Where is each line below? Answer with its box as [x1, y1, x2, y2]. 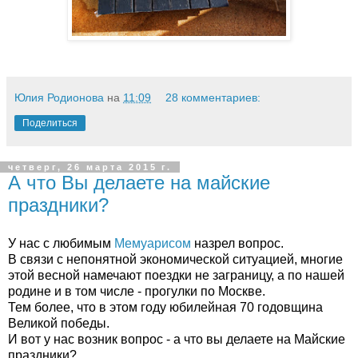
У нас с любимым [8, 237, 114, 250]
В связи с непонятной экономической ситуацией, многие [8, 253, 343, 266]
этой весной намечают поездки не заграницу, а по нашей [8, 268, 344, 282]
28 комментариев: [165, 91, 261, 105]
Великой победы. [8, 316, 109, 330]
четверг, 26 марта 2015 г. [8, 162, 172, 173]
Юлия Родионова [14, 91, 104, 105]
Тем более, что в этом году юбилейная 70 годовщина [8, 300, 323, 314]
